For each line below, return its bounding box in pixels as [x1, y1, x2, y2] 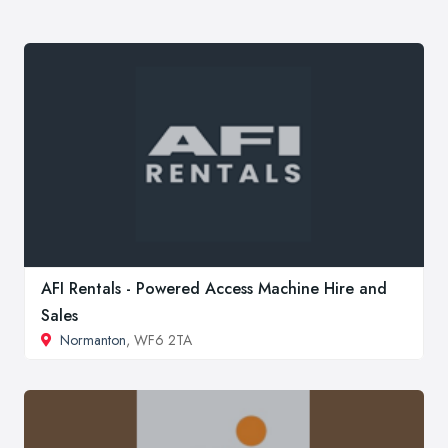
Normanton [60, 330, 126, 351]
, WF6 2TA [126, 330, 192, 351]
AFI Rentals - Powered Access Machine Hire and [41, 277, 387, 301]
